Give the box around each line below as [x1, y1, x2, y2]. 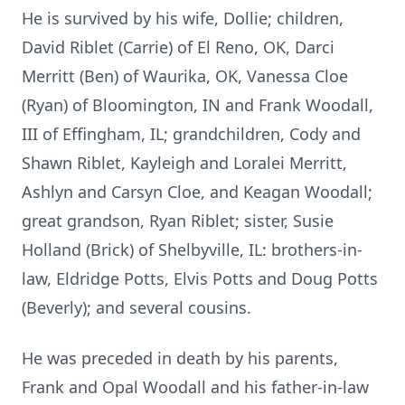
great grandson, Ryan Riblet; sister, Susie [22, 210, 334, 231]
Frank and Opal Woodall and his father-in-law [22, 376, 369, 398]
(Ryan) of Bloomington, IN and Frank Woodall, [22, 94, 373, 116]
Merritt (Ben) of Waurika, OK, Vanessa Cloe [22, 65, 348, 87]
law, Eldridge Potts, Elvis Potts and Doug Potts [22, 268, 378, 289]
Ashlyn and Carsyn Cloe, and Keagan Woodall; [22, 181, 372, 202]
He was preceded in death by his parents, [22, 347, 338, 369]
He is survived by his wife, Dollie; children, [22, 7, 344, 29]
